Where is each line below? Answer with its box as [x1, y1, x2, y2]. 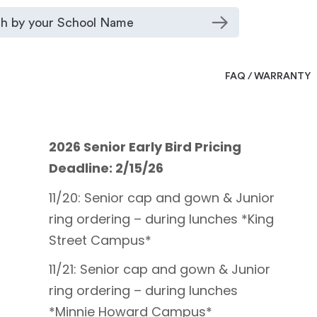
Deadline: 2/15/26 [49, 159, 163, 177]
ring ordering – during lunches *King [49, 209, 274, 228]
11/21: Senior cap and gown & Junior [49, 260, 270, 278]
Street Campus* [49, 231, 151, 249]
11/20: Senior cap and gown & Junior [49, 188, 275, 207]
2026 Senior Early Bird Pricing [49, 138, 241, 156]
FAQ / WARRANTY [225, 71, 311, 81]
